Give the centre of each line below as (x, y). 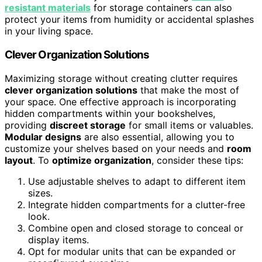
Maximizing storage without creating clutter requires (121, 78)
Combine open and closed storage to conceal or (136, 228)
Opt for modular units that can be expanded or (132, 251)
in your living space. (49, 31)
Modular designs (43, 137)
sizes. (40, 193)
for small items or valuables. (189, 125)
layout (19, 160)
